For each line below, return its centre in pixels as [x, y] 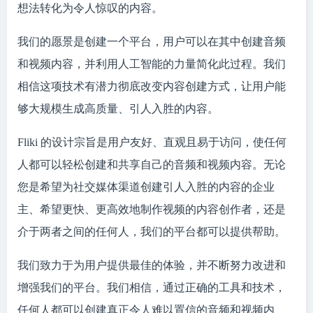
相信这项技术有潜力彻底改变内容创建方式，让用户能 [152, 86]
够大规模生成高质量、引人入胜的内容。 [118, 109]
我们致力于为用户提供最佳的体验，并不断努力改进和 [152, 265]
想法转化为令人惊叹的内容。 [90, 8]
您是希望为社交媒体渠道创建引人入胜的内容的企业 [146, 187]
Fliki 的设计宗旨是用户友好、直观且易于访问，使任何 [152, 142]
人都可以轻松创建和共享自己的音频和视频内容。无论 [152, 165]
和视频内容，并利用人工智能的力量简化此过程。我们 [152, 64]
